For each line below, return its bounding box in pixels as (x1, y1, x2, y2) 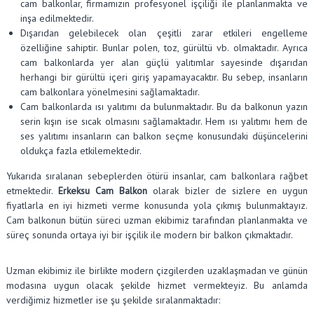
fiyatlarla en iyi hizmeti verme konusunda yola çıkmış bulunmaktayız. (6, 198, 308, 212)
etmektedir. (6, 184, 59, 197)
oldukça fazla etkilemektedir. (20, 144, 142, 157)
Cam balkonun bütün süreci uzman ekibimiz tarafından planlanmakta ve (6, 213, 308, 226)
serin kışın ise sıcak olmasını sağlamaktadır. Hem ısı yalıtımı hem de (20, 114, 308, 128)
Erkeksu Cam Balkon (58, 184, 153, 197)
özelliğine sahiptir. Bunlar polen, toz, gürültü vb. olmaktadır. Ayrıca (20, 41, 308, 54)
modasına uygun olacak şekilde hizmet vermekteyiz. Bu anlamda (6, 278, 308, 292)
